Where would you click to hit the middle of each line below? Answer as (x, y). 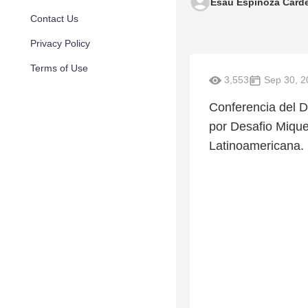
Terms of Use (59, 68)
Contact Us (54, 19)
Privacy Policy (60, 43)
